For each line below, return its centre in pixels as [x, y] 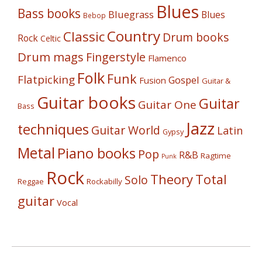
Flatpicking [46, 79]
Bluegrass [131, 14]
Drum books [196, 37]
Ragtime [216, 155]
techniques [53, 129]
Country [134, 36]
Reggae [31, 181]
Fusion [153, 80]
